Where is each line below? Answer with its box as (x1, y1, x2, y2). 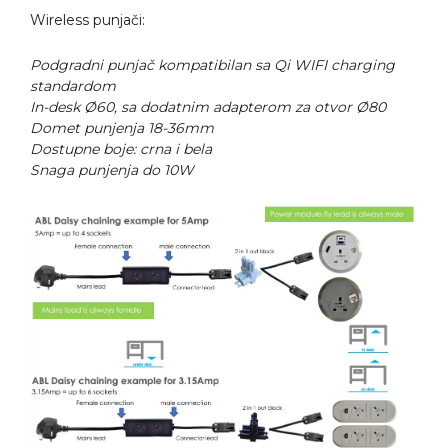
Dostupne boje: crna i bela (30, 140, 212, 158)
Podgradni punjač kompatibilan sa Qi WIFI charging (30, 56, 395, 74)
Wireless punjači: (30, 11, 145, 29)
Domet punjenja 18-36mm (30, 119, 214, 137)
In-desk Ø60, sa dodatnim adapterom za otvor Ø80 (30, 98, 386, 116)
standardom (30, 77, 116, 95)
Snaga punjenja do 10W (30, 161, 194, 179)
